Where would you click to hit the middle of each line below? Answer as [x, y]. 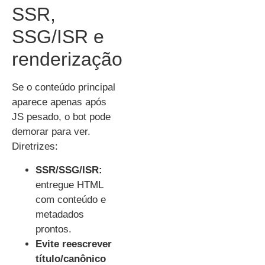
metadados [60, 214]
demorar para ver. [51, 132]
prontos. [54, 229]
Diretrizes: [35, 147]
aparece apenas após [59, 102]
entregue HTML [69, 185]
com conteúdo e [71, 199]
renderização [67, 59]
